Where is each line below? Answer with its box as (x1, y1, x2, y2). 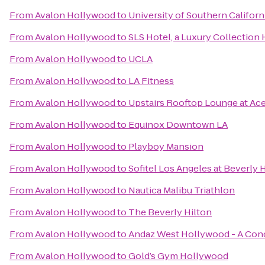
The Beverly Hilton (128, 206, 212, 218)
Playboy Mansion (128, 140, 203, 153)
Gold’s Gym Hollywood (128, 250, 228, 262)
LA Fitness (128, 75, 174, 87)
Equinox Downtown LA (128, 118, 228, 131)
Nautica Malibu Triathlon (128, 184, 235, 196)
